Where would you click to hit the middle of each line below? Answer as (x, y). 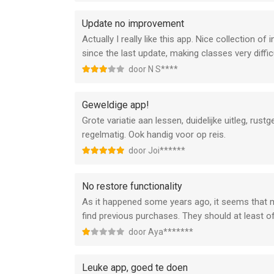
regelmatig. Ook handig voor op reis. (154, 135)
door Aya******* (161, 232)
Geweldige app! (116, 105)
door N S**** (153, 69)
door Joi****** (157, 150)
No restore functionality (132, 186)
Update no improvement (133, 24)
